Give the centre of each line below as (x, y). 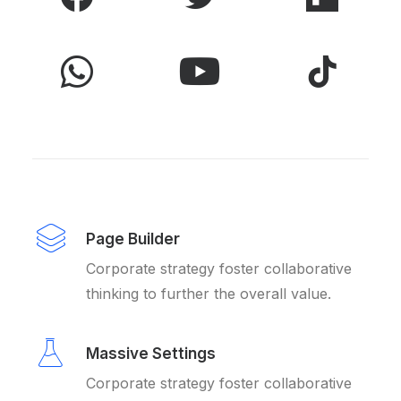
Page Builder (133, 239)
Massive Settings (151, 354)
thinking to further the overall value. (209, 294)
